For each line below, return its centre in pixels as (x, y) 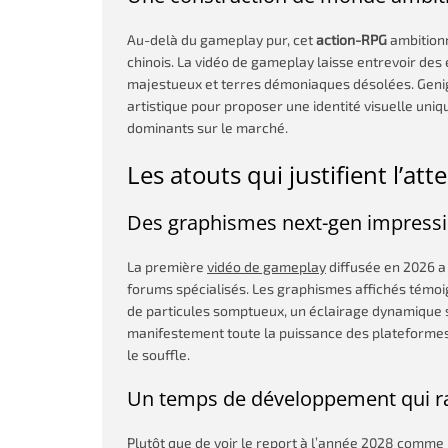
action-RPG (350, 39)
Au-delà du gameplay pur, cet (220, 39)
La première (167, 266)
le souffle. (158, 354)
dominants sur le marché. (207, 127)
